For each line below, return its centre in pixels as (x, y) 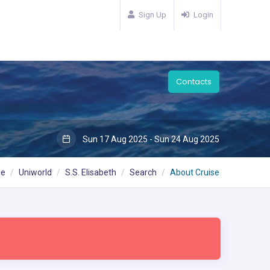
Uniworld (35, 172)
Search (143, 172)
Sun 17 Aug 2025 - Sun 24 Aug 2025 (150, 139)
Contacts (194, 82)
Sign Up (152, 15)
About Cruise (195, 172)
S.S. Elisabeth (91, 172)
